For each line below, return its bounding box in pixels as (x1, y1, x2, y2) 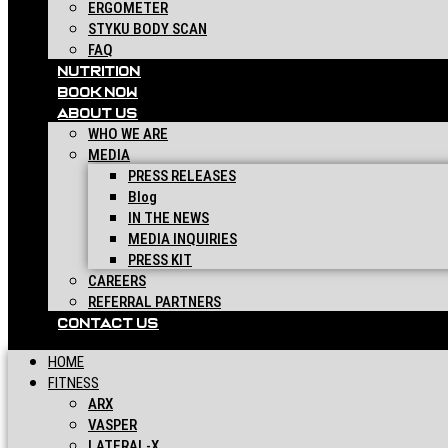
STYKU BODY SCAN (88, 20, 207, 38)
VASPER (88, 416, 137, 434)
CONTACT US (58, 316, 159, 331)
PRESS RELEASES (128, 167, 236, 185)
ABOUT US (58, 106, 138, 121)
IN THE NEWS (128, 209, 209, 227)
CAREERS (88, 272, 146, 290)
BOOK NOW (58, 85, 138, 100)
